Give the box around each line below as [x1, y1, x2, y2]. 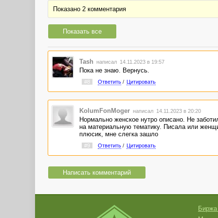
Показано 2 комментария [53, 5, 126, 13]
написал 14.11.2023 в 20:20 [131, 108, 201, 114]
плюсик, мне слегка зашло [79, 130, 158, 138]
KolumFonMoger [79, 107, 130, 115]
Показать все [63, 28, 102, 35]
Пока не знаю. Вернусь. [79, 66, 149, 74]
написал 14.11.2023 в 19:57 [94, 58, 164, 65]
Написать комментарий [63, 168, 131, 176]
